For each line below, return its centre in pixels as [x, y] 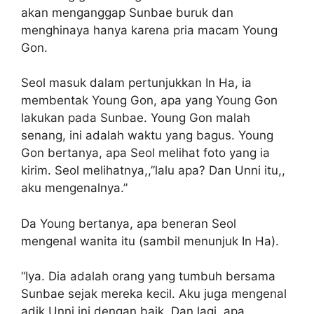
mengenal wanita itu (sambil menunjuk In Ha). [150, 241]
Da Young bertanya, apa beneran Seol [129, 223]
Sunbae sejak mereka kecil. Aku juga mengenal [154, 294]
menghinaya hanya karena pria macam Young [149, 30]
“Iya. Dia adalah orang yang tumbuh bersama [148, 277]
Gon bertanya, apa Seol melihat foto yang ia [145, 153]
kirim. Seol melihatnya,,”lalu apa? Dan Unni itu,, [153, 171]
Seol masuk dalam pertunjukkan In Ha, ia [136, 83]
